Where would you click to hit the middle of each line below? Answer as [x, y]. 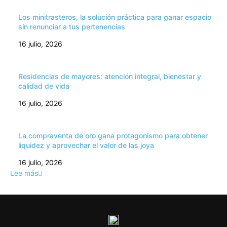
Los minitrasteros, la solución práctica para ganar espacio [115, 17]
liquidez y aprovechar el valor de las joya [86, 145]
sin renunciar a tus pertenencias [72, 26]
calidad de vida [44, 86]
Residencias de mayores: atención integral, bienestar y [110, 76]
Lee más [24, 173]
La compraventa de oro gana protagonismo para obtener [113, 135]
